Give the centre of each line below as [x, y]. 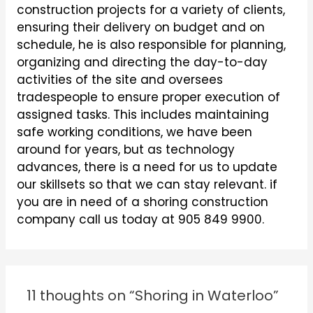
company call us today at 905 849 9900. [140, 219]
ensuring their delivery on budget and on [140, 27]
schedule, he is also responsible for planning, [151, 44]
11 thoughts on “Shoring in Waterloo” [152, 295]
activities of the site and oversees [119, 79]
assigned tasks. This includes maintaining [143, 114]
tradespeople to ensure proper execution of [148, 97]
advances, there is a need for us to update [147, 167]
